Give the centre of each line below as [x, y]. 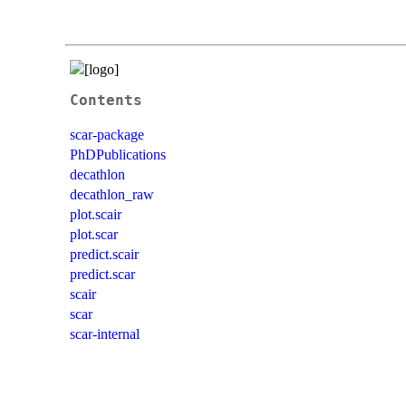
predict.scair [104, 254]
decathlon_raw [112, 194]
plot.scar [94, 234]
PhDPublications [118, 154]
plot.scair [96, 214]
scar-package [107, 134]
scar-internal [105, 333]
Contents [106, 100]
